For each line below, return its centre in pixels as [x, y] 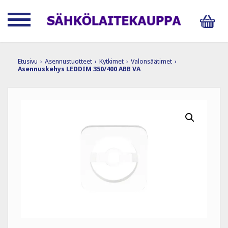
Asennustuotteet [68, 61]
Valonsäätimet [151, 61]
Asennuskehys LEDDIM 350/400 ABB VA [79, 69]
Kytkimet [111, 61]
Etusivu [28, 61]
